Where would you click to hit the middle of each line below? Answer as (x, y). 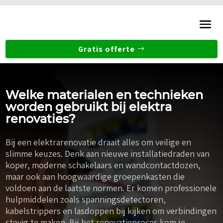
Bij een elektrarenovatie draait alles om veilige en (99, 142)
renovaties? (41, 118)
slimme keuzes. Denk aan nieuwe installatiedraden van (108, 153)
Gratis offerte (106, 49)
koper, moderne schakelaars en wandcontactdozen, (103, 165)
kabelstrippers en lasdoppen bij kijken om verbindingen (111, 211)
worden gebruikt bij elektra (89, 107)
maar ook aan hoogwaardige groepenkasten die (95, 176)
